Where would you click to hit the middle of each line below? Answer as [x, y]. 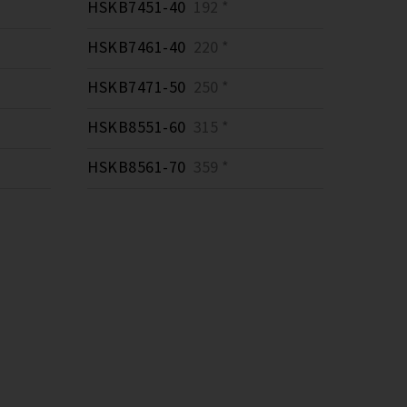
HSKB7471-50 [137, 87]
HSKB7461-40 [137, 47]
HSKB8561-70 [137, 167]
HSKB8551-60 [137, 127]
